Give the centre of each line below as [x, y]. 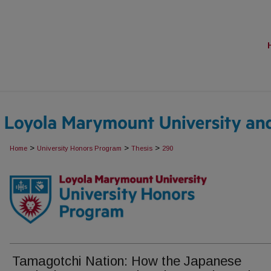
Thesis [142, 148]
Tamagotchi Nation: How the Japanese [127, 261]
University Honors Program [79, 148]
